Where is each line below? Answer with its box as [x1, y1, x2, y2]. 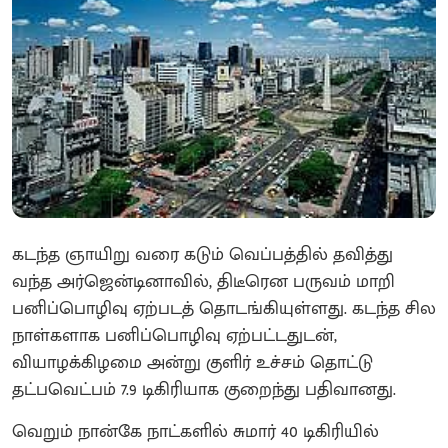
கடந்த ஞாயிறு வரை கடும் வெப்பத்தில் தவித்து [12, 240, 393, 271]
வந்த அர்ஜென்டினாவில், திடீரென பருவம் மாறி [12, 267, 395, 298]
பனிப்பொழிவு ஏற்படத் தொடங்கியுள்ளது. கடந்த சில [12, 294, 436, 325]
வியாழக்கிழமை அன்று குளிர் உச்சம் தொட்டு [12, 348, 373, 379]
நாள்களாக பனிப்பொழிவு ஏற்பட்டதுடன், [12, 321, 337, 352]
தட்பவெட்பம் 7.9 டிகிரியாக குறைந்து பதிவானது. [12, 375, 396, 406]
